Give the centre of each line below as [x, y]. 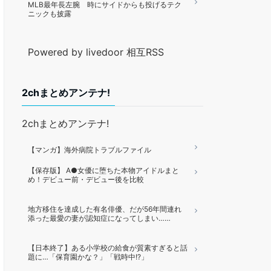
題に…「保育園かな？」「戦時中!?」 [88, 257]
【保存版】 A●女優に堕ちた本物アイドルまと [103, 170]
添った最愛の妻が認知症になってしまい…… [99, 218]
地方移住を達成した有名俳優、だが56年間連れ [105, 209]
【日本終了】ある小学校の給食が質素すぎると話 [108, 248]
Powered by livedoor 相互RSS [96, 52]
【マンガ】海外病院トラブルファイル [90, 150]
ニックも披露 [50, 14]
